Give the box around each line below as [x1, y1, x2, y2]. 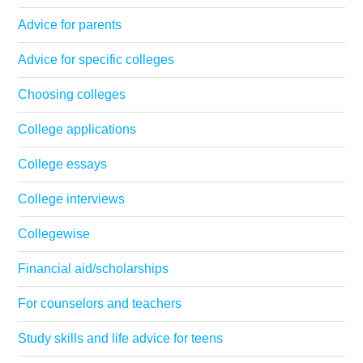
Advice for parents [18, 18, 122, 32]
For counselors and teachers [18, 297, 182, 311]
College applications [18, 122, 137, 137]
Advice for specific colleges [18, 53, 175, 67]
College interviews [18, 192, 126, 207]
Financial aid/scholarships [18, 262, 169, 276]
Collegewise [18, 227, 91, 241]
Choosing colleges [18, 88, 126, 102]
